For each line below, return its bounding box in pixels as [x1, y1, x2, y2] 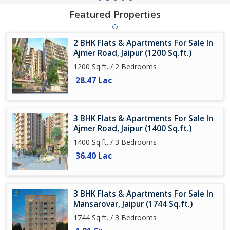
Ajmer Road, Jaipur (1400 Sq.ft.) [73, 123, 191, 134]
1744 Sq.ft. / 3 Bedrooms [73, 213, 157, 222]
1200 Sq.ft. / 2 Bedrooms [73, 62, 157, 71]
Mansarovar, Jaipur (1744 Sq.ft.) [73, 199, 193, 209]
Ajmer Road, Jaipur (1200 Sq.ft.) [73, 48, 191, 59]
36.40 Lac [75, 150, 112, 161]
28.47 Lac [75, 75, 112, 86]
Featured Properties [69, 8, 161, 21]
